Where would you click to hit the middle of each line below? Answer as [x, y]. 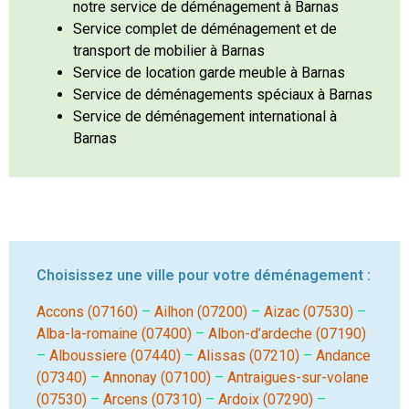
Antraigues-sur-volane [298, 378]
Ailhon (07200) [201, 312]
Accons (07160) [87, 312]
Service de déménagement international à [205, 116]
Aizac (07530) [309, 312]
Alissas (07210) [248, 356]
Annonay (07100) [157, 378]
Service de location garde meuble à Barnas [209, 73]
